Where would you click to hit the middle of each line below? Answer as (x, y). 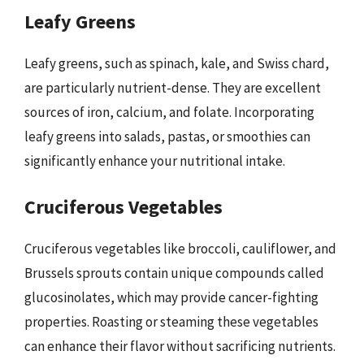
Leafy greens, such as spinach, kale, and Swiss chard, (177, 63)
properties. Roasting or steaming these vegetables (171, 322)
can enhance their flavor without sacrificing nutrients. (180, 346)
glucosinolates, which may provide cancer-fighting (171, 297)
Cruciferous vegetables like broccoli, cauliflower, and (180, 249)
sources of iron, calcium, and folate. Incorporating (169, 112)
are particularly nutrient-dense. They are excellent (173, 87)
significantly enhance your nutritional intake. (155, 160)
